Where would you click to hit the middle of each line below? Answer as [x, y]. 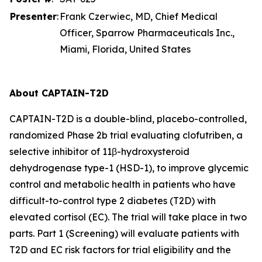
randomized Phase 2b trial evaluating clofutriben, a [126, 135]
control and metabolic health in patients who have [123, 184]
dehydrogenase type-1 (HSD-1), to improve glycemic [129, 168]
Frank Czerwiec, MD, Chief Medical [139, 16]
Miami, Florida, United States [125, 49]
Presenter [33, 16]
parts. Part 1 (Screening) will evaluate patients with [124, 233]
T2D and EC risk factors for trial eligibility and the [120, 250]
